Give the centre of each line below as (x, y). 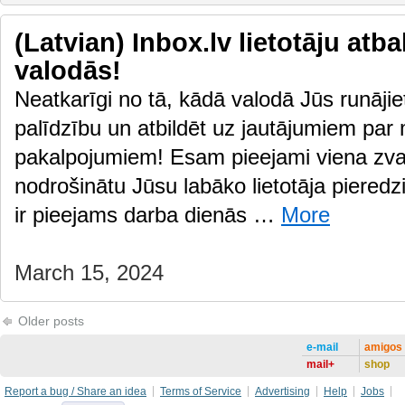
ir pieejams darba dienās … (148, 215)
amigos (383, 347)
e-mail (322, 347)
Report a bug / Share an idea (75, 391)
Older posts (49, 321)
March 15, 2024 (89, 273)
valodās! (68, 71)
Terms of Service (201, 391)
